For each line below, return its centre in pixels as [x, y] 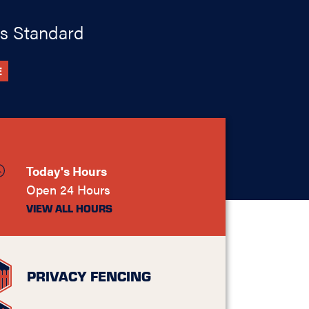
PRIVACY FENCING [89, 276]
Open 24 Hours [69, 189]
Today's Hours [67, 171]
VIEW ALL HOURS [70, 209]
